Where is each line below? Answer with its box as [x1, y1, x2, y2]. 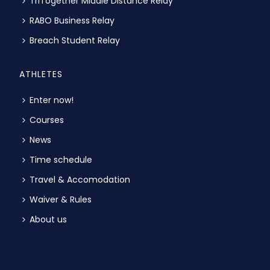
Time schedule [30, 153, 93, 166]
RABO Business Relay [30, 14, 115, 27]
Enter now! [30, 93, 74, 106]
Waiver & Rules [30, 193, 92, 206]
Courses [30, 113, 64, 126]
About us [30, 213, 67, 225]
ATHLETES [19, 67, 63, 80]
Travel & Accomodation [30, 173, 131, 186]
